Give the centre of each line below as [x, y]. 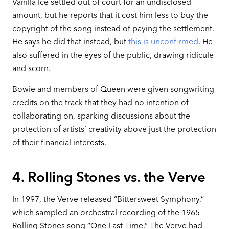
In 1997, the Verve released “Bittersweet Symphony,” [108, 199]
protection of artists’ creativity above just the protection [114, 129]
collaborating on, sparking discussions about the [101, 116]
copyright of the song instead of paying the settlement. [113, 28]
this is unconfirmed [163, 41]
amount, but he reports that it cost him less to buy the [110, 15]
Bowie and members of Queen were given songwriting [113, 89]
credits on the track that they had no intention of [100, 103]
